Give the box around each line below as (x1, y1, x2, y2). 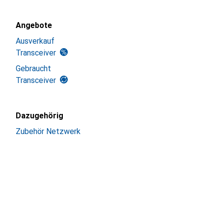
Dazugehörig (16, 111, 63, 120)
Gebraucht (16, 64, 51, 73)
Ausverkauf (16, 36, 55, 46)
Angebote (16, 21, 52, 30)
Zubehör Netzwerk (16, 127, 81, 136)
